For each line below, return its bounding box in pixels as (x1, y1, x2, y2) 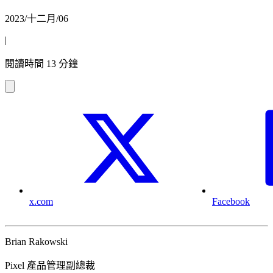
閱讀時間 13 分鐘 (5, 58, 78, 69)
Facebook (212, 196, 250, 207)
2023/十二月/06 (5, 13, 68, 24)
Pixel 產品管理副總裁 (5, 260, 95, 271)
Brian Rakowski (5, 236, 68, 247)
